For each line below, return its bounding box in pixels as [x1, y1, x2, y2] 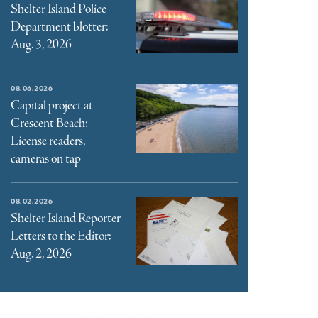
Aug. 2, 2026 [11, 245, 72, 263]
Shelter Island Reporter [11, 209, 121, 227]
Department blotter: [11, 18, 109, 35]
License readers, [11, 132, 85, 150]
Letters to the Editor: [11, 227, 111, 245]
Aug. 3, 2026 [11, 36, 72, 53]
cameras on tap [11, 150, 81, 168]
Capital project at [11, 97, 93, 114]
